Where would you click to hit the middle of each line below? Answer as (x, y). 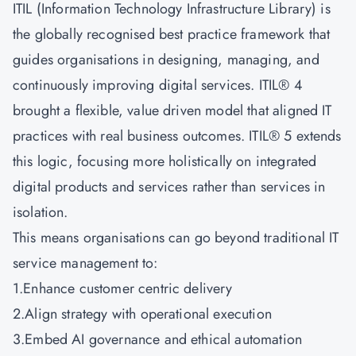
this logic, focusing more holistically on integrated (165, 161)
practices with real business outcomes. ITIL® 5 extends (177, 136)
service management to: (85, 263)
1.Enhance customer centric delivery (123, 288)
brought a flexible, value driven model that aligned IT (172, 110)
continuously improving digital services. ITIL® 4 (158, 85)
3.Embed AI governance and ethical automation (158, 339)
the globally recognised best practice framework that (172, 34)
